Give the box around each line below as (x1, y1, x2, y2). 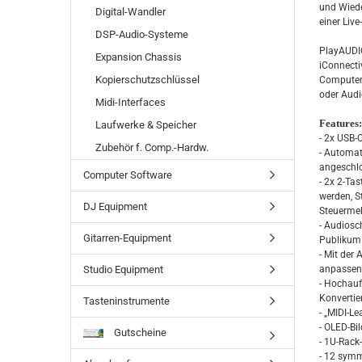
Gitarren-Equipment (83, 232, 171, 244)
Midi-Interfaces (95, 96, 166, 108)
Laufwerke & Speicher (95, 119, 196, 131)
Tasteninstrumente (83, 295, 170, 307)
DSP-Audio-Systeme (95, 28, 188, 40)
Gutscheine (112, 326, 166, 339)
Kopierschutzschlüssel (95, 74, 200, 86)
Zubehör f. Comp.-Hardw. (95, 141, 208, 154)
